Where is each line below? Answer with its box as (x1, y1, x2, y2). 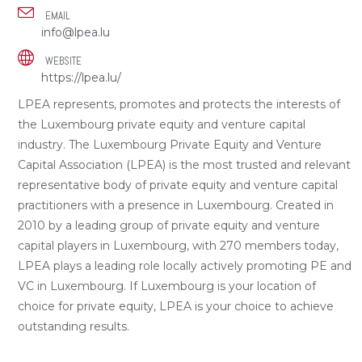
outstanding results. (18, 319, 129, 335)
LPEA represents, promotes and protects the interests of (18, 97, 340, 112)
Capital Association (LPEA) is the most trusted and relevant (18, 158, 351, 173)
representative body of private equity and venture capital (18, 178, 338, 193)
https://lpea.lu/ (41, 70, 121, 86)
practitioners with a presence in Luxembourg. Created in (18, 198, 334, 213)
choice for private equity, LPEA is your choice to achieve (18, 299, 334, 314)
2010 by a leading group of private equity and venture (18, 218, 320, 234)
